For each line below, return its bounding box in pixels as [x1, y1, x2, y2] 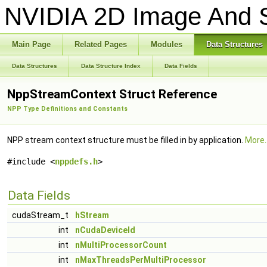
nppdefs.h [55, 157, 98, 166]
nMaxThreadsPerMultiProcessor [75, 255, 206, 265]
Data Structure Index [81, 63, 141, 69]
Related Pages [74, 40, 127, 49]
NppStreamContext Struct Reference [7, 87, 217, 101]
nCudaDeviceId [75, 225, 135, 235]
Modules [151, 40, 182, 49]
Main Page [12, 40, 51, 49]
